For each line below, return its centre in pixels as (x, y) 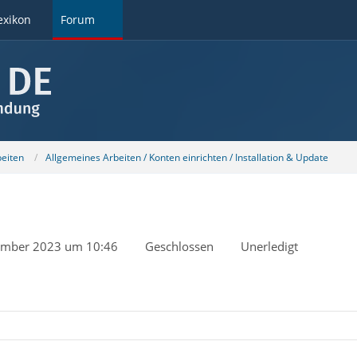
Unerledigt (269, 246)
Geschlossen (179, 246)
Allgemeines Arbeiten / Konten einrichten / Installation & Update (186, 157)
